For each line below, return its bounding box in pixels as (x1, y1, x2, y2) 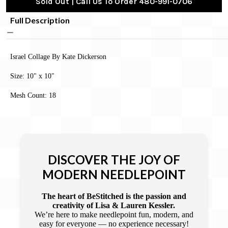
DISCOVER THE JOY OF (47, 152, 180, 167)
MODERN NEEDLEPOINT (42, 167, 186, 182)
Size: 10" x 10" (10, 72, 54, 80)
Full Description (10, 15, 70, 25)
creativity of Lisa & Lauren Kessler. (52, 201, 176, 210)
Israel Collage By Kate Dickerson (10, 52, 106, 61)
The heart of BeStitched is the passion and (41, 191, 186, 201)
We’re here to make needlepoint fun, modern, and (34, 210, 193, 219)
